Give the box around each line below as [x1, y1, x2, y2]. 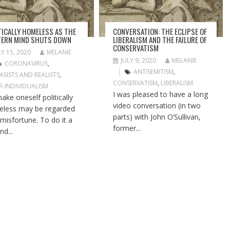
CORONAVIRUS [5, 59, 48, 68]
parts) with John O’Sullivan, [113, 112, 201, 122]
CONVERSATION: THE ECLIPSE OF [113, 26, 207, 37]
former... [113, 123, 141, 133]
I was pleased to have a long [113, 89, 208, 100]
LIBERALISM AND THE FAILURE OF [113, 34, 207, 46]
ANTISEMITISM [133, 67, 174, 76]
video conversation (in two [113, 101, 201, 111]
